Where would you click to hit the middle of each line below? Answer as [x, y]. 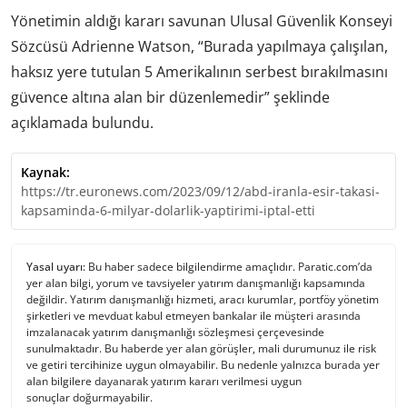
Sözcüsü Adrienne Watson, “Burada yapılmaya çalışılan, [199, 46]
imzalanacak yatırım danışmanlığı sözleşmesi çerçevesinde [175, 332]
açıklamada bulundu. [82, 122]
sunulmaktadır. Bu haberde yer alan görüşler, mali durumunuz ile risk [201, 348]
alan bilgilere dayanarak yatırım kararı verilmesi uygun [164, 381]
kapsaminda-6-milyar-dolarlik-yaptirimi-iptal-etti [168, 210]
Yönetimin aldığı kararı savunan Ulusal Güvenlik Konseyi [202, 20]
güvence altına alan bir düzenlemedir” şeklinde [170, 97]
